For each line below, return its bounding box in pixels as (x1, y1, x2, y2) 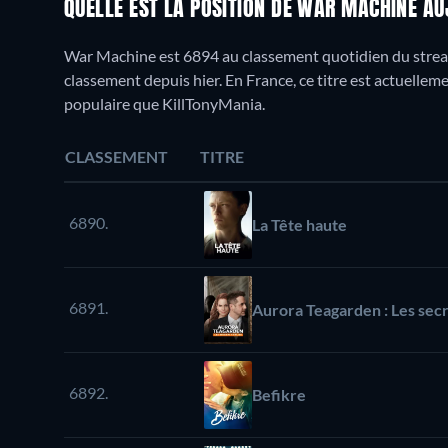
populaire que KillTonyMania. (64, 94, 265, 114)
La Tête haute (252, 215, 347, 235)
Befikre (252, 385, 306, 405)
